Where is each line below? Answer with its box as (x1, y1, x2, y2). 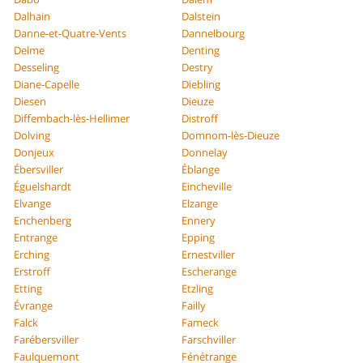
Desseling (14, 59, 60, 75)
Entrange (14, 229, 58, 245)
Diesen (14, 93, 47, 109)
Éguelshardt (14, 178, 72, 194)
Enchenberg (14, 212, 72, 228)
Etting (14, 280, 43, 296)
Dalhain (14, 8, 51, 23)
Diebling (181, 76, 220, 92)
